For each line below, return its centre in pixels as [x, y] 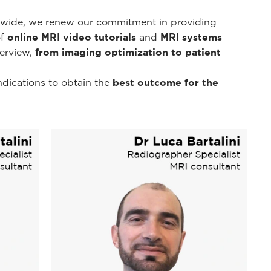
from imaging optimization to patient [128, 52]
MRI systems [191, 37]
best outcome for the [165, 82]
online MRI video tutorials [72, 37]
